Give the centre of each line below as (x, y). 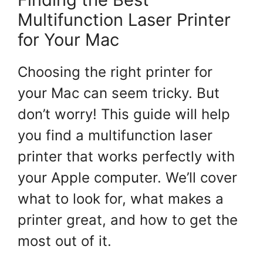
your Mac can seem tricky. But (119, 93)
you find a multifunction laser (115, 136)
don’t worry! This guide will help (124, 114)
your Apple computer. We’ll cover (127, 178)
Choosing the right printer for (115, 72)
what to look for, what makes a (121, 199)
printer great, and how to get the (128, 220)
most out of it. (65, 241)
